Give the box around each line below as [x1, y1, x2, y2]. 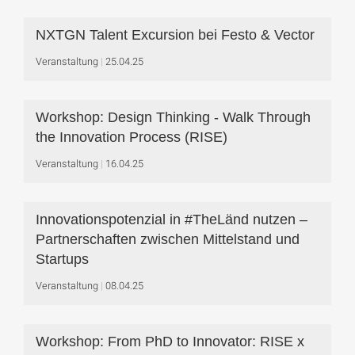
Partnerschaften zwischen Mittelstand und [36, 231, 300, 247]
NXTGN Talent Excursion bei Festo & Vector [36, 27, 315, 43]
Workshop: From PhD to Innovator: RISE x [36, 334, 304, 349]
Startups [36, 251, 89, 267]
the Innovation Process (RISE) [36, 129, 227, 145]
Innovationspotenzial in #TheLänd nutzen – [36, 212, 307, 227]
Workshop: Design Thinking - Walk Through [36, 109, 311, 125]
